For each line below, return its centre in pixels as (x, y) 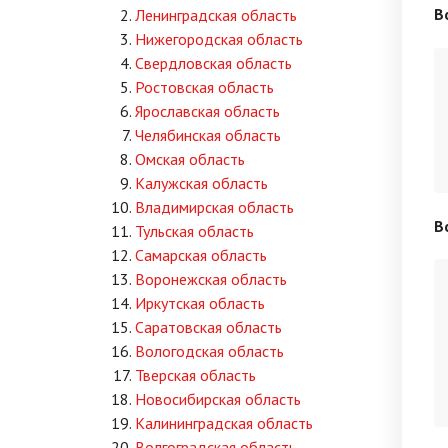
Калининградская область (224, 423)
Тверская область (195, 375)
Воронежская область (211, 279)
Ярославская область (207, 111)
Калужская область (201, 183)
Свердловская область (213, 63)
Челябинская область (208, 135)
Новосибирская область (218, 399)
